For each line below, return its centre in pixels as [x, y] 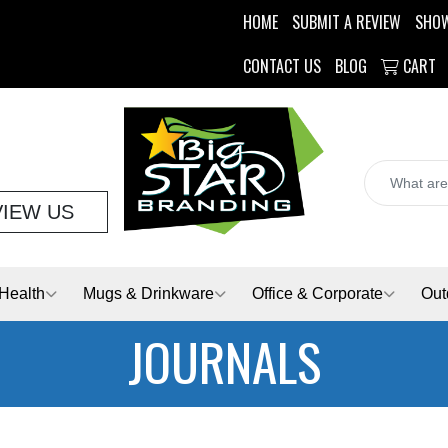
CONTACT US [282, 66]
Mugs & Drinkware [148, 293]
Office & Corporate [317, 293]
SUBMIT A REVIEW [346, 22]
